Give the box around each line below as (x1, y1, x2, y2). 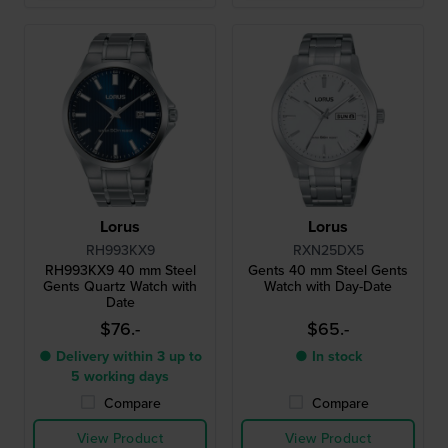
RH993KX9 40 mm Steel (44, 259, 196, 281)
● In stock (294, 345, 362, 367)
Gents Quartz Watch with (43, 275, 197, 297)
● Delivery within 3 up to (38, 345, 202, 367)
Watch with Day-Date (264, 275, 392, 297)
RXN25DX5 (292, 239, 364, 261)
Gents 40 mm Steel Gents (248, 259, 408, 281)
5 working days (71, 365, 169, 387)
